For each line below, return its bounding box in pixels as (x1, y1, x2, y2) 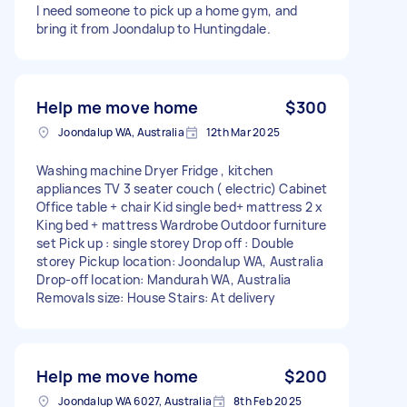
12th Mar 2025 (205, 124, 280, 140)
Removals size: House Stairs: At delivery (36, 288, 275, 306)
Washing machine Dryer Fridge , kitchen (36, 161, 273, 179)
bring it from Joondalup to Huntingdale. (36, 19, 271, 37)
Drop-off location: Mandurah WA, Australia (36, 270, 292, 288)
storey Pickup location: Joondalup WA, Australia (36, 252, 323, 270)
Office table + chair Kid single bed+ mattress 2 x (36, 197, 323, 215)
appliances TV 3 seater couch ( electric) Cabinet (36, 179, 327, 197)
